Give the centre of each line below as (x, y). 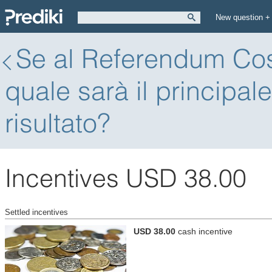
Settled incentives (36, 212)
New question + (243, 17)
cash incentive (205, 231)
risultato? (58, 123)
